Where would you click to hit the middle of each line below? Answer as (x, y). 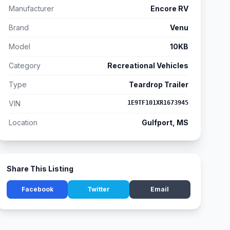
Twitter (98, 189)
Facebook (37, 189)
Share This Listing (40, 169)
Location (23, 122)
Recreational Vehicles (148, 65)
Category (25, 65)
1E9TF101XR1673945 (158, 103)
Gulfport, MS (165, 122)
